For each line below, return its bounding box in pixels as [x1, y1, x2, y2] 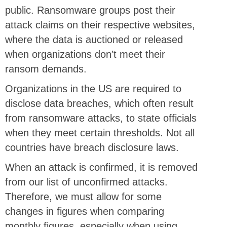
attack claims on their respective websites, [5, 19, 195, 30]
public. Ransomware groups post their [5, 4, 175, 16]
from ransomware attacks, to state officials [5, 112, 197, 124]
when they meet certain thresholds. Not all [5, 127, 195, 138]
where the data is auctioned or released [5, 33, 183, 45]
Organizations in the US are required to [5, 83, 181, 94]
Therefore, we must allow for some [5, 191, 162, 202]
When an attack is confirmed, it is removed [5, 161, 198, 173]
